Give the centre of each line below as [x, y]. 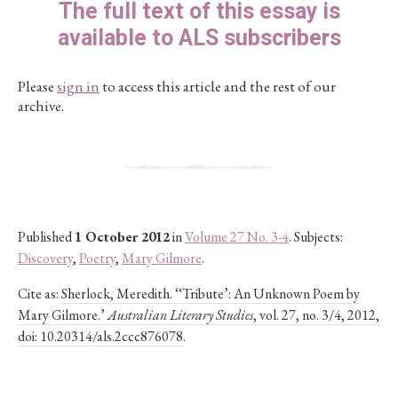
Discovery [45, 258]
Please [37, 86]
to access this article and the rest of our [218, 86]
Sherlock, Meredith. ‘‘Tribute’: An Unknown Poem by [211, 294]
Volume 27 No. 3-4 [237, 237]
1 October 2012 [122, 237]
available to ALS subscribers [199, 39]
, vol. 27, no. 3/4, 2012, [316, 315]
